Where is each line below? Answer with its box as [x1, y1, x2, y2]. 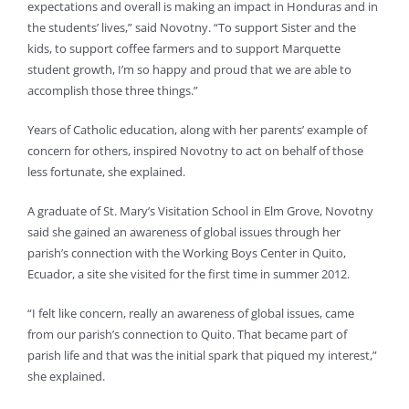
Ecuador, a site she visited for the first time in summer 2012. [27, 266, 350, 283]
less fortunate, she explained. [27, 163, 185, 181]
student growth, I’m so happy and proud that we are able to [27, 61, 351, 79]
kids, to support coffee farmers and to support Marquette [27, 40, 341, 58]
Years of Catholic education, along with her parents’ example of [27, 121, 367, 139]
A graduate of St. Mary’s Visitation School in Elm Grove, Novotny [27, 203, 373, 220]
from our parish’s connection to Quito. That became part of [27, 326, 347, 343]
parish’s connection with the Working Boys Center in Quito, [27, 245, 346, 262]
